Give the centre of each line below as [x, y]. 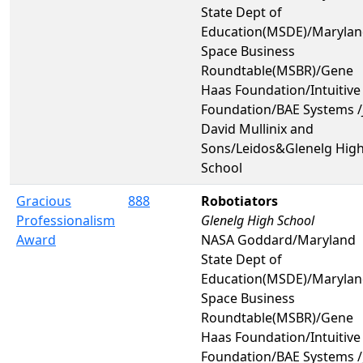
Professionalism [66, 220]
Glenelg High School [258, 220]
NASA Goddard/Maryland [278, 239]
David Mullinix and [257, 128]
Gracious [44, 201]
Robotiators [239, 201]
